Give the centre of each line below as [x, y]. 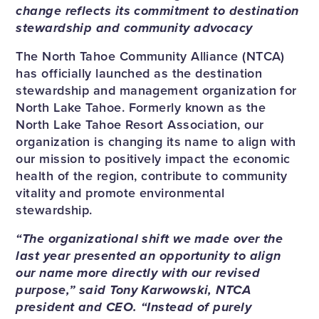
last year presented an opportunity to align [148, 256]
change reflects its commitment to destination [157, 11]
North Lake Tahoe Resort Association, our [140, 125]
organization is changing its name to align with [156, 142]
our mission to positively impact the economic [153, 159]
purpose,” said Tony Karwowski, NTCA [134, 290]
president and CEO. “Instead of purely [134, 307]
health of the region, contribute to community [152, 176]
